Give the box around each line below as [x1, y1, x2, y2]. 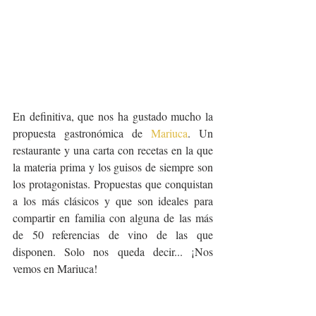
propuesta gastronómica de [13, 125, 151, 140]
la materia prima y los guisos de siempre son [13, 159, 213, 174]
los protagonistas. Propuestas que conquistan [13, 176, 213, 191]
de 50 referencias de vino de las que [13, 226, 213, 242]
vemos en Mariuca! [13, 260, 97, 276]
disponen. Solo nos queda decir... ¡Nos [13, 243, 213, 259]
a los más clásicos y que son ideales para [13, 193, 213, 208]
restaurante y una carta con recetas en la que [13, 142, 213, 157]
